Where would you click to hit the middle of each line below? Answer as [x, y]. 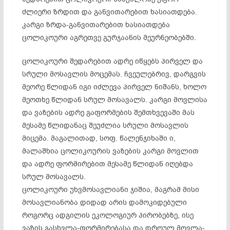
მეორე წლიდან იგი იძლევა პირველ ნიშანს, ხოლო [114, 87]
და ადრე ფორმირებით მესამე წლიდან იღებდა [107, 164]
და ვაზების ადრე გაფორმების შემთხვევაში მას [108, 112]
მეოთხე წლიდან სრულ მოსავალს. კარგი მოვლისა [114, 100]
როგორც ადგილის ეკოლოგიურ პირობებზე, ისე [108, 215]
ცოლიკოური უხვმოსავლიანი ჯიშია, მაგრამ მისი [110, 189]
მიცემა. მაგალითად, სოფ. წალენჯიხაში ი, [99, 138]
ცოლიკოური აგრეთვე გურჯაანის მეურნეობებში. [109, 37]
